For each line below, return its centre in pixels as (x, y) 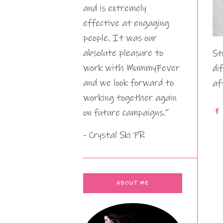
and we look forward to (128, 83)
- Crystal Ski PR (114, 135)
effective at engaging (126, 23)
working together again (130, 98)
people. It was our (120, 38)
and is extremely (115, 8)
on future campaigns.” (126, 113)
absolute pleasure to (123, 53)
